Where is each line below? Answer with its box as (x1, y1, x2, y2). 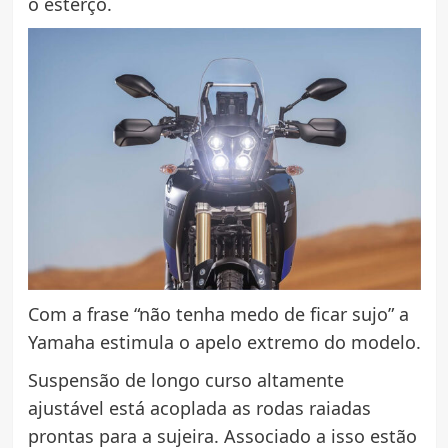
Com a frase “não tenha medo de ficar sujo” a (27, 302, 409, 327)
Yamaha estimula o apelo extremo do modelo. (27, 330, 421, 355)
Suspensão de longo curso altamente (27, 368, 344, 393)
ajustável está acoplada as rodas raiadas (27, 396, 371, 421)
